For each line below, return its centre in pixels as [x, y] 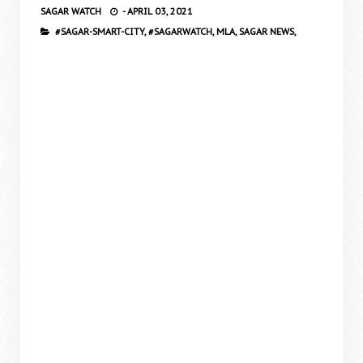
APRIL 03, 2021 [160, 11]
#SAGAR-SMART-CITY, [100, 32]
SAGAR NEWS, [267, 32]
